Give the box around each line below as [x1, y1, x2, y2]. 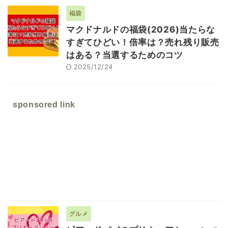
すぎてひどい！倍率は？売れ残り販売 [66, 37, 219, 47]
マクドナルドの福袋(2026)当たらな [66, 24, 215, 35]
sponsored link [13, 100, 75, 109]
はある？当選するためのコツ [66, 49, 183, 60]
